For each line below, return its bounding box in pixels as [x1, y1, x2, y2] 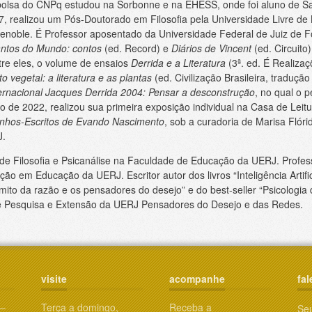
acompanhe [169, 271, 226, 286]
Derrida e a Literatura [130, 55, 226, 70]
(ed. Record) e [101, 40, 171, 55]
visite [41, 271, 68, 286]
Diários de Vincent [171, 40, 251, 55]
